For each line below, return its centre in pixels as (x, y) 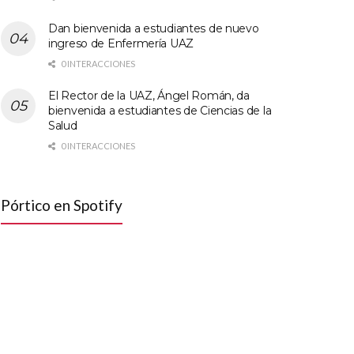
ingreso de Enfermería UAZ (121, 43)
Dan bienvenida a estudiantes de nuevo (154, 28)
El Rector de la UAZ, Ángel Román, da (149, 95)
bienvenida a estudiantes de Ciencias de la (160, 110)
